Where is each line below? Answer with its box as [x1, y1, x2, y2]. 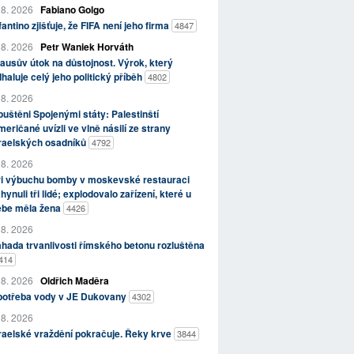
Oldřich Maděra [40, 273, 109, 288]
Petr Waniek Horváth [40, 39, 134, 54]
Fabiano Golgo [40, 2, 104, 17]
